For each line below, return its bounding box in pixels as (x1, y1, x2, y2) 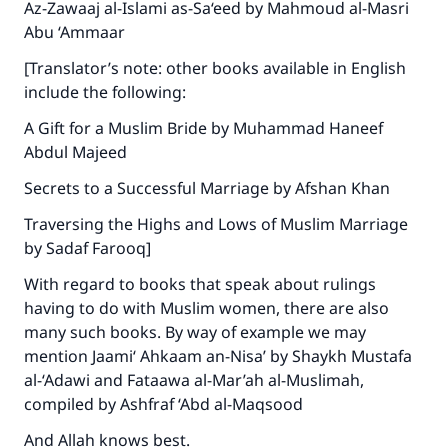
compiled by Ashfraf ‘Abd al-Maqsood (24, 393, 303, 415)
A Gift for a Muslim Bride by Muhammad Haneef (24, 117, 383, 139)
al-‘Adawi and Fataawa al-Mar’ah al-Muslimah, (24, 369, 364, 391)
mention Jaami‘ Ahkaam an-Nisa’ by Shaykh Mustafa (24, 345, 412, 367)
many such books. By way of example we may (24, 321, 366, 343)
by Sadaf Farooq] (24, 237, 151, 259)
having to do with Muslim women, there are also (24, 297, 389, 319)
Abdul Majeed (24, 141, 127, 163)
